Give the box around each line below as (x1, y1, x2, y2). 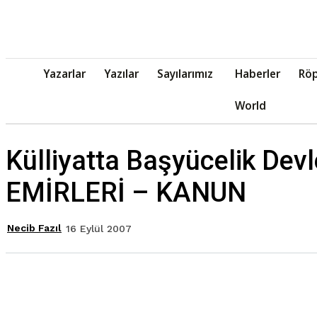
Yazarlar (43, 67, 86, 81)
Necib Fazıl (7, 222, 62, 234)
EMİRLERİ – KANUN (6, 177, 246, 209)
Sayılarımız (157, 67, 213, 81)
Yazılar (104, 67, 139, 81)
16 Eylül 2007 (66, 222, 132, 234)
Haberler (235, 67, 280, 81)
